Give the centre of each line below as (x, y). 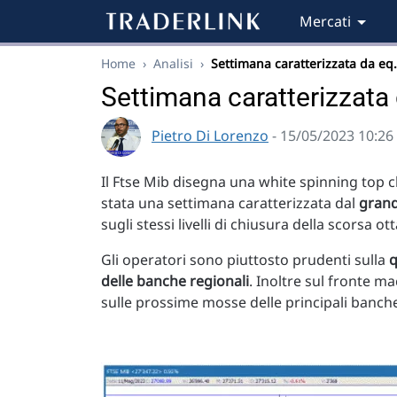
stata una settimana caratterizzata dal (230, 203)
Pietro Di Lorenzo (210, 135)
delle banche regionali (175, 281)
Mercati (325, 21)
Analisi (173, 63)
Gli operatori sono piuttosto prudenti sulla (245, 260)
